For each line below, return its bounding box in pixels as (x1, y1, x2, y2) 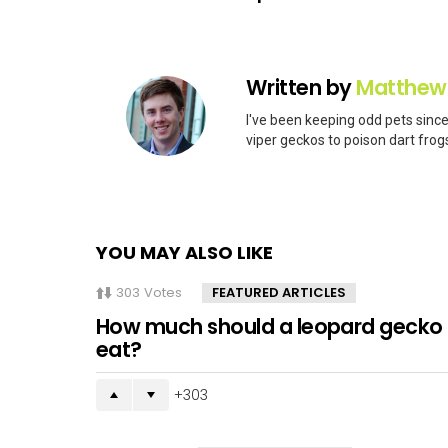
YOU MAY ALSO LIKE (96, 240, 273, 266)
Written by (246, 72, 357, 102)
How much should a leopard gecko (96, 312, 443, 342)
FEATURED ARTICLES (212, 283, 346, 303)
